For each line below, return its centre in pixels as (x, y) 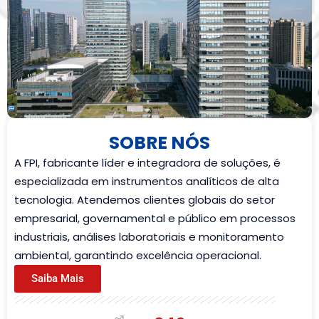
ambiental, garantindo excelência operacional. (138, 255)
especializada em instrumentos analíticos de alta (147, 181)
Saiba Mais (58, 278)
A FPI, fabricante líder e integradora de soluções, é (147, 162)
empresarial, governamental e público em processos (155, 218)
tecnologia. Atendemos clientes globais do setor (145, 199)
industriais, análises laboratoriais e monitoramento (149, 236)
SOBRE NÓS (159, 142)
